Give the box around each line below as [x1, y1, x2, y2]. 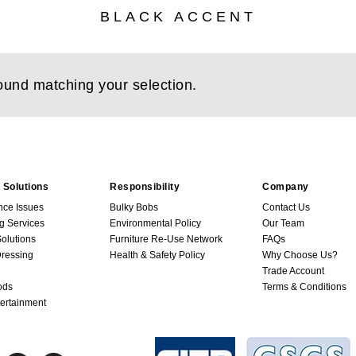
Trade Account [262, 265, 324, 277]
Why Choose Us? [262, 249, 338, 261]
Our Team [262, 217, 304, 229]
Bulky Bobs [110, 201, 158, 213]
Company [262, 180, 309, 192]
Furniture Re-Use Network [110, 233, 222, 245]
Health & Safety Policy [110, 249, 205, 261]
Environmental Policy [110, 217, 201, 229]
